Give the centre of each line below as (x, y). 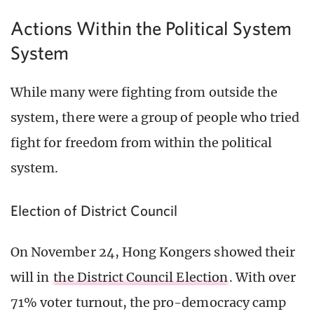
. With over (262, 277)
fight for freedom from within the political (142, 142)
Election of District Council (94, 210)
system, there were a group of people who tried (155, 117)
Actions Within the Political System (151, 27)
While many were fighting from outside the (144, 92)
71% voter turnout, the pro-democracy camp (149, 302)
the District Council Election (141, 277)
